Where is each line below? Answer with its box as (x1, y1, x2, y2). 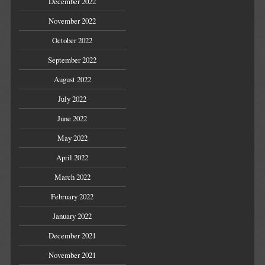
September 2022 (48, 54, 97, 66)
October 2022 (52, 35, 93, 46)
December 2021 (49, 230, 96, 241)
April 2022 (56, 152, 89, 163)
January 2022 (53, 211, 92, 222)
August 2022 (53, 74, 91, 85)
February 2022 (51, 191, 94, 202)
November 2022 (49, 15, 96, 27)
